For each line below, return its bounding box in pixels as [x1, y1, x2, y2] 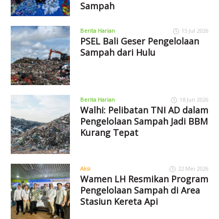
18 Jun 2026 [179, 96, 208, 104]
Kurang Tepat [80, 127, 138, 139]
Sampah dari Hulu [80, 46, 155, 59]
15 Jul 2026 [181, 27, 208, 35]
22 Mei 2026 [177, 164, 208, 172]
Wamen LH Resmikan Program [80, 173, 208, 185]
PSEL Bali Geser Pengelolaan [80, 35, 199, 47]
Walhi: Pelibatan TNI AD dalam [80, 104, 208, 116]
